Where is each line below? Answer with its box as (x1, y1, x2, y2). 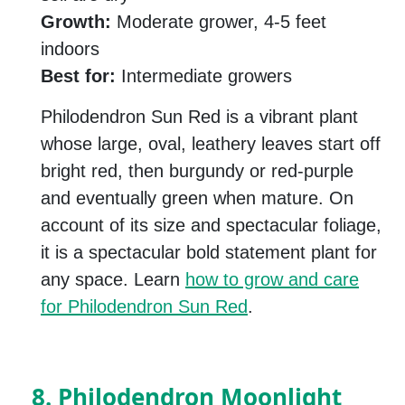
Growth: (41, 12, 111, 33)
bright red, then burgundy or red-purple (41, 161, 353, 182)
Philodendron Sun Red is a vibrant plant (41, 107, 358, 127)
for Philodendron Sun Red (41, 297, 248, 317)
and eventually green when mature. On (41, 188, 353, 209)
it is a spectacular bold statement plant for (41, 242, 377, 263)
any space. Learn (41, 269, 185, 290)
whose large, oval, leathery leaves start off (41, 134, 381, 155)
